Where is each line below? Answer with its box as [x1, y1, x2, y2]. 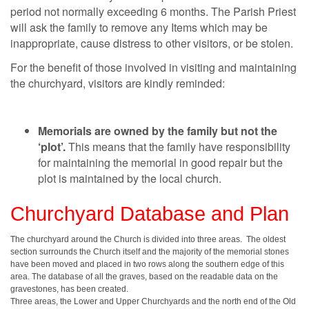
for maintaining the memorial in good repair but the [38, 154, 283, 170]
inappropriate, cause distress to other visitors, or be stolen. [10, 35, 293, 52]
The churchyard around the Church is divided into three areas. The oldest [10, 235, 286, 245]
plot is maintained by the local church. [38, 170, 221, 186]
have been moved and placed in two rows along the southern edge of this [10, 259, 284, 270]
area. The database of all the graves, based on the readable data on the [10, 272, 278, 282]
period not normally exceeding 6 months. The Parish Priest [10, 3, 296, 20]
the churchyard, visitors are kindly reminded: [10, 74, 225, 91]
